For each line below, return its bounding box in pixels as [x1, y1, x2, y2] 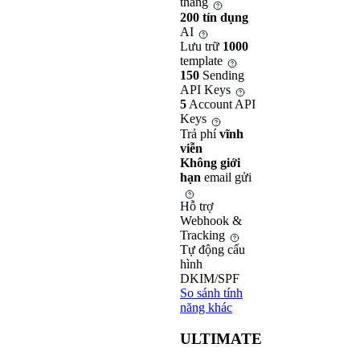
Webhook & [180, 214, 242, 228]
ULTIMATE [180, 330, 262, 348]
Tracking [180, 228, 225, 243]
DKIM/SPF [180, 272, 239, 286]
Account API [186, 97, 256, 112]
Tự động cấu [180, 243, 245, 257]
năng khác [180, 301, 232, 315]
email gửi [201, 170, 252, 184]
